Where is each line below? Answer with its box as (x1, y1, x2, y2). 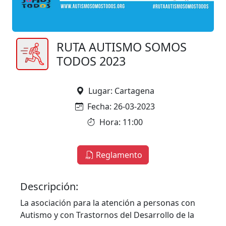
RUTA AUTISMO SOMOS (56, 38, 187, 55)
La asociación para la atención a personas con (20, 197, 195, 208)
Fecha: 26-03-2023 (87, 100, 155, 112)
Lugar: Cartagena (88, 85, 154, 96)
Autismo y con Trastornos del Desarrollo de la (20, 209, 194, 220)
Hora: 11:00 (99, 116, 143, 128)
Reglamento (96, 149, 142, 160)
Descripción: (20, 179, 78, 193)
